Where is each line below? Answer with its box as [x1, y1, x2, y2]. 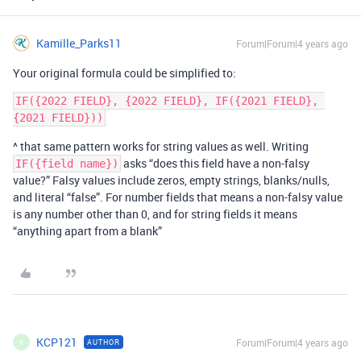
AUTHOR [87, 337, 120, 347]
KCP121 [36, 334, 77, 350]
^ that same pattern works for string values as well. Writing [13, 139, 309, 154]
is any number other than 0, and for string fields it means [13, 206, 297, 222]
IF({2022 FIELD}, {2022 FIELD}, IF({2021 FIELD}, [15, 94, 318, 107]
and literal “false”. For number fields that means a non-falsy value [13, 189, 342, 205]
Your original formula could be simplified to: [13, 65, 236, 81]
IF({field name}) [15, 157, 118, 170]
